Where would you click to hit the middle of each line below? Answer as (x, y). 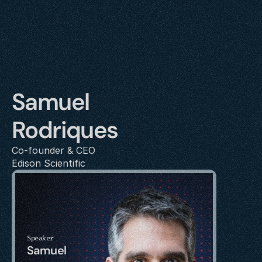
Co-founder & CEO (54, 150)
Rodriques (65, 130)
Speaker (40, 237)
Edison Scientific (49, 163)
